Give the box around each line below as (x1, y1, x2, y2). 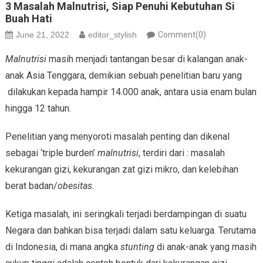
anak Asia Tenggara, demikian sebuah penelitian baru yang (5, 69, 242, 81)
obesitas (57, 180, 92, 191)
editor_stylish (87, 29, 137, 39)
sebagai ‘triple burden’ (5, 147, 97, 159)
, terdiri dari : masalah (138, 147, 225, 159)
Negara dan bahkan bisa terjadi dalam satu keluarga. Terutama (5, 224, 256, 236)
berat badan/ (5, 180, 58, 191)
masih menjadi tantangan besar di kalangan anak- (48, 53, 248, 65)
